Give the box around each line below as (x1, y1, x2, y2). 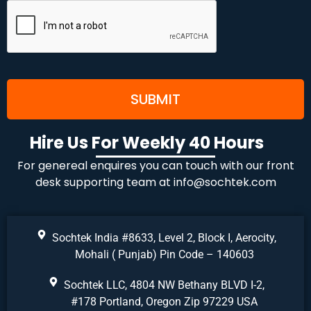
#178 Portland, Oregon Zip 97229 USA (71, 295, 258, 309)
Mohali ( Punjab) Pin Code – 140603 (74, 248, 254, 262)
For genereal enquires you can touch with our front (17, 158, 294, 174)
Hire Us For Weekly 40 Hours (30, 131, 264, 155)
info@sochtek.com (173, 174, 276, 191)
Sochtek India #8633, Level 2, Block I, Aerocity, (52, 231, 277, 245)
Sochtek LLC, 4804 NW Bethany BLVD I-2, (64, 278, 265, 292)
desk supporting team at (35, 174, 174, 191)
